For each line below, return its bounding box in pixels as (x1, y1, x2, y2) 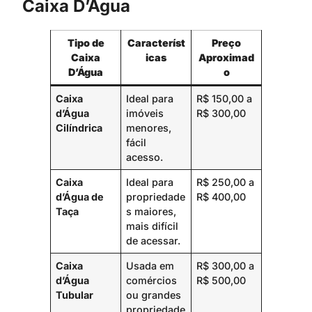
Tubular (56, 288, 94, 301)
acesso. (126, 150, 164, 163)
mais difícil (126, 219, 179, 232)
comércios (126, 274, 178, 286)
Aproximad (198, 51, 254, 63)
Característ (127, 36, 185, 49)
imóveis (126, 107, 164, 119)
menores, (126, 121, 172, 134)
